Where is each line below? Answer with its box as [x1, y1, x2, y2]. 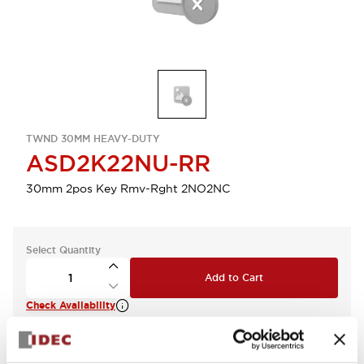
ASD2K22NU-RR [26, 149, 210, 178]
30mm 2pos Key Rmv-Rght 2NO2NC [26, 181, 230, 196]
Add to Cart [205, 271, 263, 284]
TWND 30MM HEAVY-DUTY [26, 132, 160, 145]
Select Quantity [26, 244, 101, 257]
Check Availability [26, 299, 115, 312]
